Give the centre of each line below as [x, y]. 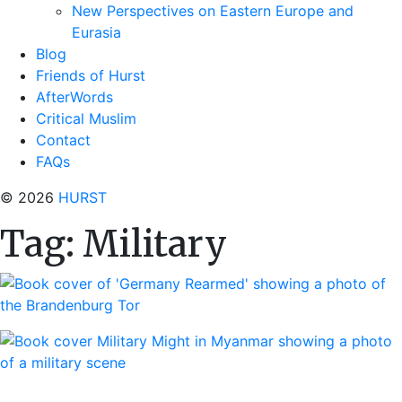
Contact [63, 140]
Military [155, 244]
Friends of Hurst [91, 75]
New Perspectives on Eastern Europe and [213, 11]
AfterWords [74, 97]
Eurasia [96, 32]
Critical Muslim [86, 118]
